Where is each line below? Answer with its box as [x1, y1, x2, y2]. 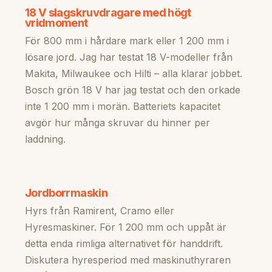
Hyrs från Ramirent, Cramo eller [25, 205, 174, 217]
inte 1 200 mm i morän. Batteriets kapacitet [25, 100, 220, 113]
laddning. [25, 133, 66, 146]
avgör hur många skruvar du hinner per [25, 117, 210, 129]
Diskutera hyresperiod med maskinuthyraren [25, 254, 231, 267]
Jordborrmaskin [25, 186, 107, 200]
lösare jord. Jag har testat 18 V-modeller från [25, 51, 233, 64]
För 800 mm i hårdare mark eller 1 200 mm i [25, 35, 229, 47]
